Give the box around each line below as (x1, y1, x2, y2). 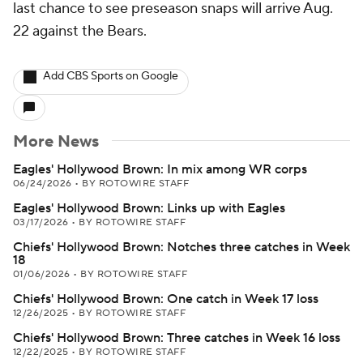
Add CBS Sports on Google (43, 69, 178, 83)
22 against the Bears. (13, 22, 147, 41)
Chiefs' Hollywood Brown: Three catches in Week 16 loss (13, 330, 340, 346)
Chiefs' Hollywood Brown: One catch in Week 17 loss (13, 291, 318, 307)
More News (13, 131, 99, 152)
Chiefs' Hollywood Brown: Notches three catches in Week (13, 239, 350, 255)
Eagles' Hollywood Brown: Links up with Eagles (13, 200, 285, 216)
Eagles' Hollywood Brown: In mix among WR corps (13, 161, 307, 177)
